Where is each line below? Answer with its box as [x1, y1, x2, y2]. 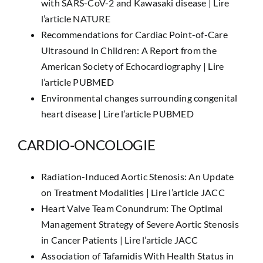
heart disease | [41, 108, 103, 119]
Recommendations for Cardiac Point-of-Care [41, 29, 228, 40]
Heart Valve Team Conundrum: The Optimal [41, 203, 223, 214]
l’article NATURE [41, 13, 110, 24]
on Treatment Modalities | [41, 187, 151, 198]
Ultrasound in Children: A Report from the [41, 45, 217, 56]
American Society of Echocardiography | [41, 60, 208, 72]
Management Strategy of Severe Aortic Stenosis [41, 218, 239, 230]
